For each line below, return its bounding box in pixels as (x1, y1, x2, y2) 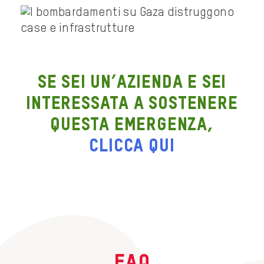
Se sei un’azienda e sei (37, 74, 227, 93)
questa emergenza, (50, 117, 214, 135)
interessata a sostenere (26, 95, 238, 114)
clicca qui (89, 138, 175, 156)
